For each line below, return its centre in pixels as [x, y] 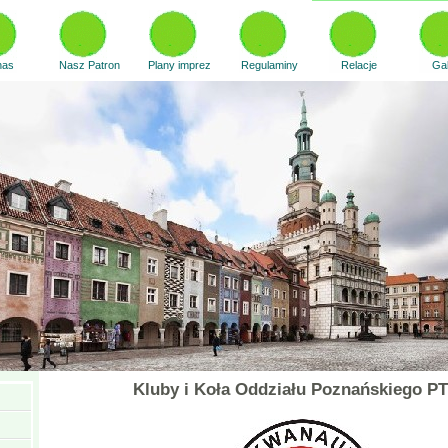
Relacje [359, 65]
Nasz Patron [89, 65]
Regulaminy [269, 65]
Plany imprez [179, 65]
